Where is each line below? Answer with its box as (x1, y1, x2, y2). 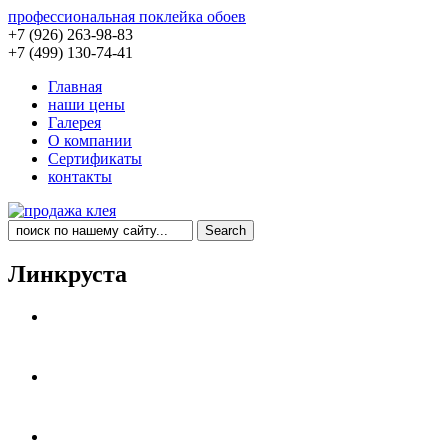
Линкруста (8, 260, 127, 287)
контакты (48, 168, 112, 185)
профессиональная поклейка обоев (8, 8, 246, 25)
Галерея (48, 114, 101, 131)
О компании (48, 132, 132, 149)
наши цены (48, 96, 125, 113)
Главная (48, 78, 102, 95)
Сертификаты (48, 150, 142, 167)
